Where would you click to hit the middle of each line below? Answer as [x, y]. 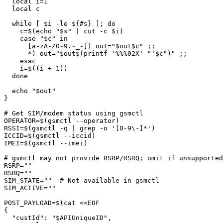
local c [8, 9]
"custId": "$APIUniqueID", [8, 218]
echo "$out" [8, 91]
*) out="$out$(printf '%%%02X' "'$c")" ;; [16, 54]
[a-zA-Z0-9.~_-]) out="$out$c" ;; [16, 46]
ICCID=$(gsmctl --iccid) [50, 136]
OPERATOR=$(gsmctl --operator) [62, 121]
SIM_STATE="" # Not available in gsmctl [82, 180]
